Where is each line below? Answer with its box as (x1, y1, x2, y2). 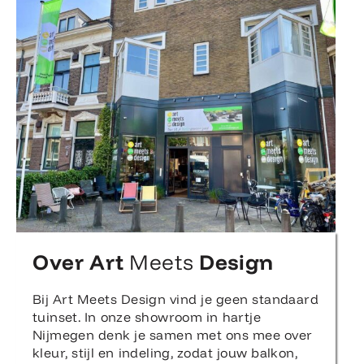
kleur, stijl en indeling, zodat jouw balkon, (32, 344, 297, 362)
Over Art (32, 249, 130, 276)
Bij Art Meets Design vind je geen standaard (32, 291, 318, 308)
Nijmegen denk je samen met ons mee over (32, 327, 313, 344)
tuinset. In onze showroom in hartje (32, 309, 261, 326)
